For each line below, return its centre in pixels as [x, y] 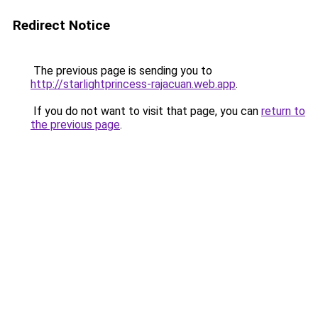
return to [283, 111]
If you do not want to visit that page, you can [146, 111]
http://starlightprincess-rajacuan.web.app [133, 84]
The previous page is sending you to [121, 71]
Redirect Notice [61, 25]
